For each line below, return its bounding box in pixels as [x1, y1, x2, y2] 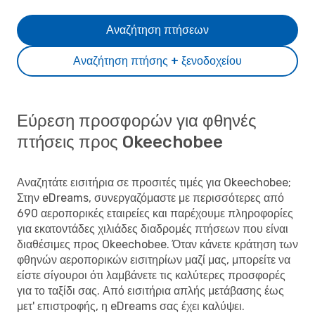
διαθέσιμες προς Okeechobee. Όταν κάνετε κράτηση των [17, 237, 298, 251]
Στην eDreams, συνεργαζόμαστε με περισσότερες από [17, 191, 284, 205]
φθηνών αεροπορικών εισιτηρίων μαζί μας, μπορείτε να [17, 252, 290, 266]
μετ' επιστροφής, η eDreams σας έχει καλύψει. [17, 299, 245, 313]
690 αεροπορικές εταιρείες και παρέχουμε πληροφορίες [17, 206, 293, 220]
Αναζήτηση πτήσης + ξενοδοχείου [73, 53, 242, 67]
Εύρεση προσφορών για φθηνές [17, 110, 257, 131]
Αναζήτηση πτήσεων [106, 22, 209, 37]
